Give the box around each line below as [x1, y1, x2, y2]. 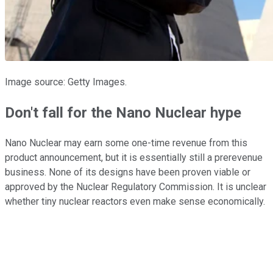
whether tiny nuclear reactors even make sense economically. [5, 195, 265, 207]
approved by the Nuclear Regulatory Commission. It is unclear [5, 180, 266, 193]
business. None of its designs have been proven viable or [5, 166, 250, 178]
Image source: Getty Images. [5, 76, 127, 88]
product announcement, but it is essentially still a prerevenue [5, 151, 263, 163]
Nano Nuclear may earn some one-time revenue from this [5, 136, 247, 149]
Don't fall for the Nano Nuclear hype [5, 104, 241, 121]
